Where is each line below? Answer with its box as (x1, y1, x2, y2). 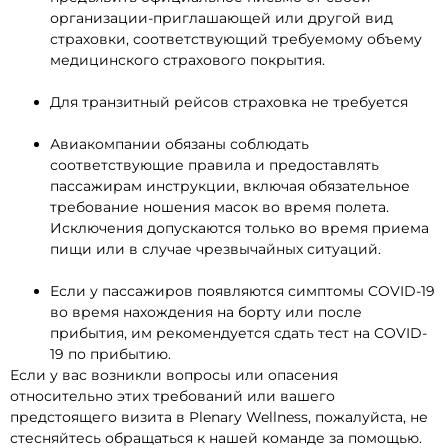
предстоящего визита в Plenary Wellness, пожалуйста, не (10, 408, 428, 427)
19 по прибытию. (50, 345, 171, 364)
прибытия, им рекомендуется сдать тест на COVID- (50, 324, 427, 343)
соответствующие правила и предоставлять (50, 156, 379, 175)
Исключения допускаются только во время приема (50, 219, 429, 238)
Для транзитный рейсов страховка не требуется (50, 93, 408, 112)
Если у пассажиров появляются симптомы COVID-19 (50, 282, 435, 301)
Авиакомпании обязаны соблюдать (50, 135, 309, 154)
